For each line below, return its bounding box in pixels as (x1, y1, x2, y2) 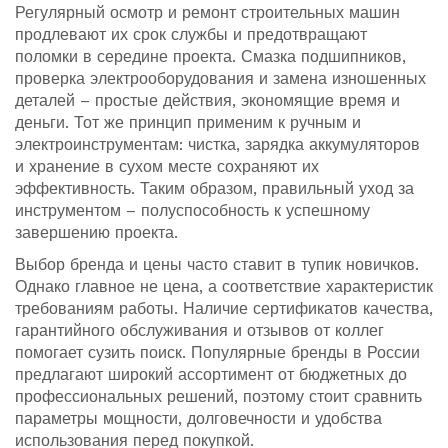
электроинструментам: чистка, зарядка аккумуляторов (15, 135, 420, 154)
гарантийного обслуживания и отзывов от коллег (15, 321, 384, 340)
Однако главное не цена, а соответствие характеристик (15, 277, 433, 296)
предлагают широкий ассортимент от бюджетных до (15, 365, 407, 384)
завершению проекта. (15, 223, 178, 242)
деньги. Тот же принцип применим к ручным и (15, 113, 361, 132)
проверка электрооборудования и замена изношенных (15, 69, 426, 88)
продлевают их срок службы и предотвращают (15, 25, 367, 44)
